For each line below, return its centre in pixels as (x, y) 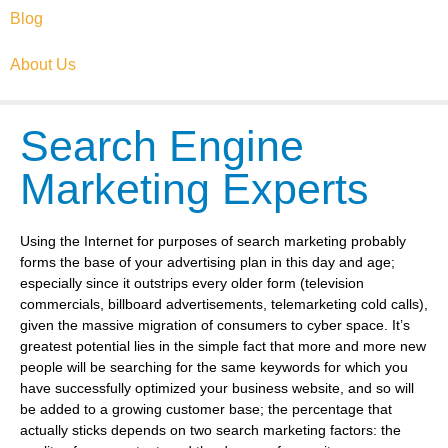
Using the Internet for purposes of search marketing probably (213, 241)
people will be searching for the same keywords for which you (214, 367)
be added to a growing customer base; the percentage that (206, 409)
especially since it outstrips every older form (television (192, 283)
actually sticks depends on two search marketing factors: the (210, 430)
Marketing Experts (194, 189)
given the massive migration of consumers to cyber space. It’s (215, 325)
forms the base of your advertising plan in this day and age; (207, 262)
